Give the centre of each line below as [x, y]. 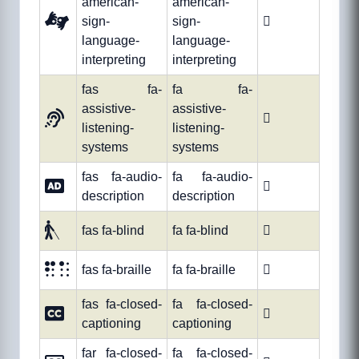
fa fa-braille [204, 270]
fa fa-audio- [212, 177]
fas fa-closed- [122, 305]
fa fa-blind [200, 231]
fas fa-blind [113, 231]
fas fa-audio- [122, 177]
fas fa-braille [117, 270]
